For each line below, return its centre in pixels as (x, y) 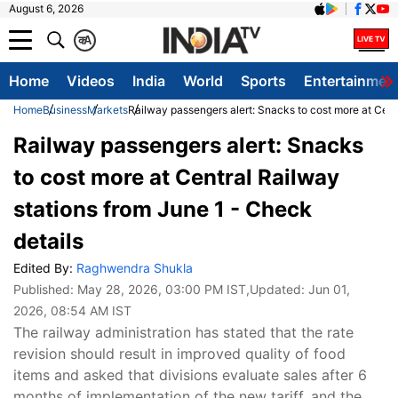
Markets (107, 110)
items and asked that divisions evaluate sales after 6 (190, 375)
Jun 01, (329, 289)
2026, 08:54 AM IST (72, 310)
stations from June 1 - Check (163, 209)
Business (65, 110)
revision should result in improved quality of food (179, 354)
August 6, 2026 (46, 8)
